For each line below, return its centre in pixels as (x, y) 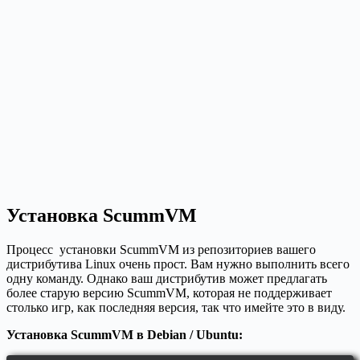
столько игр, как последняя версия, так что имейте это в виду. (176, 308)
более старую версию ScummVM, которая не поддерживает (169, 293)
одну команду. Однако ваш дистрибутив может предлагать (167, 279)
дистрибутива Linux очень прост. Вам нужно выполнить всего (178, 264)
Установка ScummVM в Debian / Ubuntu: (125, 335)
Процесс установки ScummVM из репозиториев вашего (161, 250)
